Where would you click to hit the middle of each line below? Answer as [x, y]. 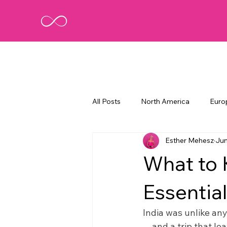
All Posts [106, 102]
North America [165, 102]
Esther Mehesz [190, 141]
